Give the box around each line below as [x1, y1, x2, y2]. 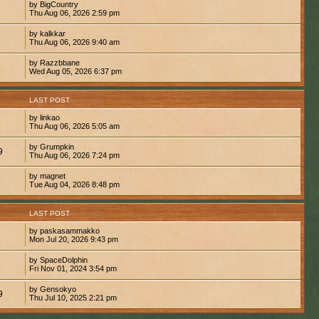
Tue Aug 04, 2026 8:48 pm [28, 179, 120, 189]
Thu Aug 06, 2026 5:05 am [28, 121, 120, 130]
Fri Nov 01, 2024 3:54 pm [28, 263, 117, 273]
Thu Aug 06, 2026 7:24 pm [28, 150, 120, 159]
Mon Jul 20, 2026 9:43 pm [28, 234, 118, 244]
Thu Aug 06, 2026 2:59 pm [28, 8, 120, 17]
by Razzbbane [28, 58, 80, 67]
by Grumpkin [28, 142, 74, 151]
